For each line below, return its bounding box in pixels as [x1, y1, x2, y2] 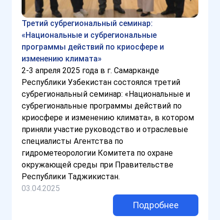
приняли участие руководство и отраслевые [22, 125, 188, 135]
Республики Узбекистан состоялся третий [22, 78, 180, 87]
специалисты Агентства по [22, 137, 123, 146]
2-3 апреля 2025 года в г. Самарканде [22, 66, 159, 76]
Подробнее [133, 200, 179, 211]
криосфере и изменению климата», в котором [22, 113, 194, 123]
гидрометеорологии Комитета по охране [22, 148, 173, 158]
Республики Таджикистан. [22, 172, 120, 182]
